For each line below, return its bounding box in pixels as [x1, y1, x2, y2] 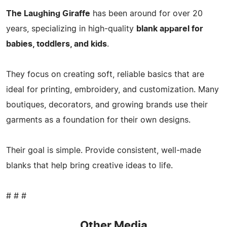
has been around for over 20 [90, 9, 203, 18]
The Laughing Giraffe [6, 9, 90, 18]
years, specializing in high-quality [6, 24, 136, 33]
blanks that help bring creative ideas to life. [6, 161, 173, 170]
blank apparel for [136, 24, 203, 33]
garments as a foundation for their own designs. [6, 116, 191, 124]
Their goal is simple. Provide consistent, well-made [6, 146, 201, 155]
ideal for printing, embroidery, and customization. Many [6, 85, 219, 94]
